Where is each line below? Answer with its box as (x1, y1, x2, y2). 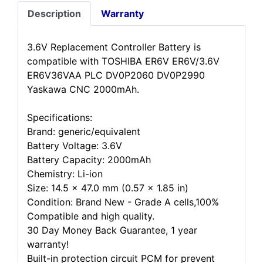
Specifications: (27, 112, 92, 123)
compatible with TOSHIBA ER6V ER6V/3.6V (27, 55, 220, 67)
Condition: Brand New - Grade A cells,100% (27, 196, 219, 208)
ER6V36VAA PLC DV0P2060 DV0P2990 (27, 69, 205, 81)
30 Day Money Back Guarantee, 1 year (27, 224, 197, 236)
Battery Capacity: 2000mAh (27, 154, 151, 166)
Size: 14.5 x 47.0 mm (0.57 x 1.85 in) (27, 182, 188, 194)
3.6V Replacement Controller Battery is (27, 41, 201, 53)
